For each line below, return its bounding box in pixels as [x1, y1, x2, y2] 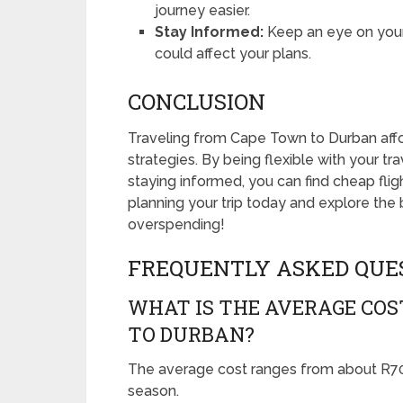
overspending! [128, 216, 225, 234]
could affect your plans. [155, 45, 312, 62]
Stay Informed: [155, 23, 264, 40]
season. [128, 382, 179, 400]
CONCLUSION [128, 87, 265, 117]
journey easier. [155, 2, 251, 19]
